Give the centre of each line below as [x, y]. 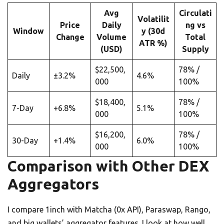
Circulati [195, 13]
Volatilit [153, 19]
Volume [111, 37]
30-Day [25, 140]
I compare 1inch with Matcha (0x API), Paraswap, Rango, [109, 209]
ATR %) [153, 43]
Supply [195, 49]
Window [28, 31]
